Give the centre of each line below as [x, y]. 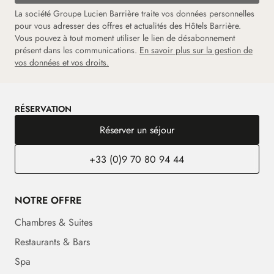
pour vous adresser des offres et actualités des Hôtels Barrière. [128, 25]
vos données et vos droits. [62, 62]
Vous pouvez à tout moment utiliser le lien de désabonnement [125, 38]
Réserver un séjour [137, 130]
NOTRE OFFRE [48, 200]
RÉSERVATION [43, 109]
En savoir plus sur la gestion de [196, 50]
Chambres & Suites [54, 222]
